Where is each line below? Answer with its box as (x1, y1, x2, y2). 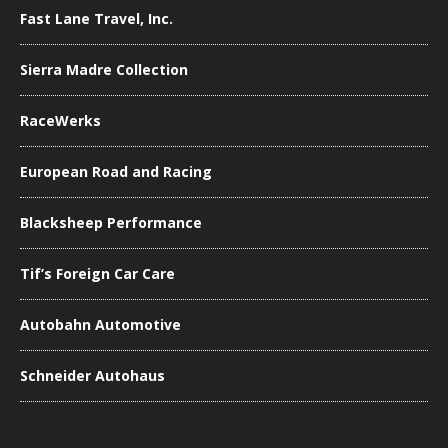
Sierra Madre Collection (20, 59, 188, 79)
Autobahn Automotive (20, 314, 181, 334)
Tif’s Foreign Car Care (20, 263, 175, 283)
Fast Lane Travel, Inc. (20, 8, 173, 28)
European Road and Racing (20, 161, 212, 181)
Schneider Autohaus (20, 365, 165, 385)
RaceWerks (20, 110, 101, 130)
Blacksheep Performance (20, 212, 202, 232)
